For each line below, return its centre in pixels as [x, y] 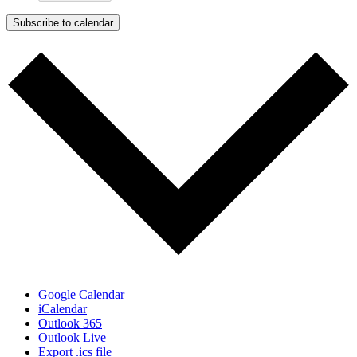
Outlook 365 [70, 324]
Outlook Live [72, 338]
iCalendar [63, 309]
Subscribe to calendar [63, 22]
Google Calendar [81, 295]
